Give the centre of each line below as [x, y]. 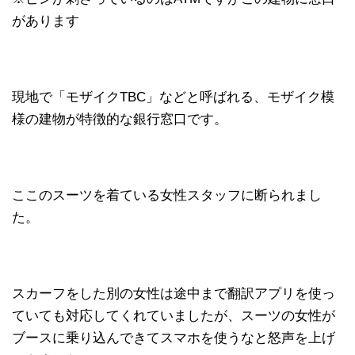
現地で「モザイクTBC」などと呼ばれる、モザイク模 [173, 97]
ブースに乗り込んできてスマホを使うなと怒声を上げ [174, 338]
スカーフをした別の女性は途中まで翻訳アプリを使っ [174, 293]
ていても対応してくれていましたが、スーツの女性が [174, 315]
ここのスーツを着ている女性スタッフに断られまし [167, 195]
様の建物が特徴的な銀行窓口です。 [120, 119]
